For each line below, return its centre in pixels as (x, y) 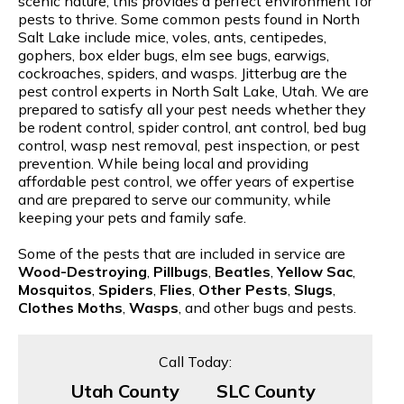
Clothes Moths (70, 307)
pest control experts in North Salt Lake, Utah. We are (193, 91)
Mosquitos (55, 289)
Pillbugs (181, 271)
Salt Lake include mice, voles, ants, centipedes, (172, 37)
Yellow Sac (315, 271)
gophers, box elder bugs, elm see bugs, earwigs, (174, 55)
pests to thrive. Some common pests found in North (189, 18)
